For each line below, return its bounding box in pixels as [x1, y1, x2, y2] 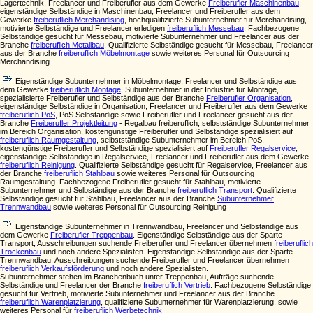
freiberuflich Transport [177, 186, 252, 194]
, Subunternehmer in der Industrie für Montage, [121, 85, 279, 94]
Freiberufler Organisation [206, 94, 291, 102]
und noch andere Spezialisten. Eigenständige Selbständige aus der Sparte [41, 247, 293, 256]
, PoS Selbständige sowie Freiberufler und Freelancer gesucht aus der [55, 110, 293, 119]
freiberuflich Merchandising [34, 15, 124, 24]
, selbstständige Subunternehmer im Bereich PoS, [96, 136, 264, 144]
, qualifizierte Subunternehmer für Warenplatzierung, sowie [101, 298, 298, 306]
